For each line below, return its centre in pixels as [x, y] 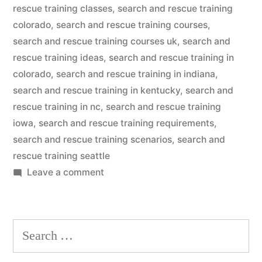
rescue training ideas [58, 58]
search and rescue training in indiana [136, 74]
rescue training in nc [57, 107]
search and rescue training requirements [126, 123]
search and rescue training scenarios [92, 139]
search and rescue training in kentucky [96, 90]
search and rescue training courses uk [95, 41]
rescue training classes [63, 8]
